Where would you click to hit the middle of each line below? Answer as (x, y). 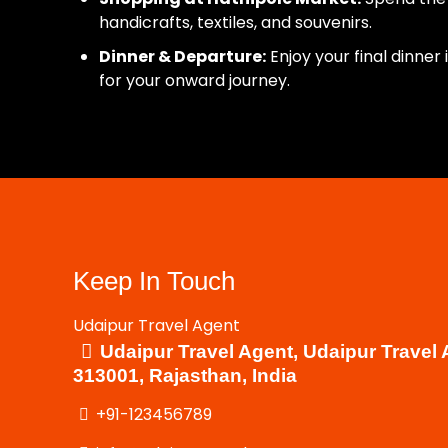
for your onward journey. (195, 80)
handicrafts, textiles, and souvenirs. (236, 22)
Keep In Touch (154, 281)
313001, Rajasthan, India (185, 375)
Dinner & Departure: (183, 56)
